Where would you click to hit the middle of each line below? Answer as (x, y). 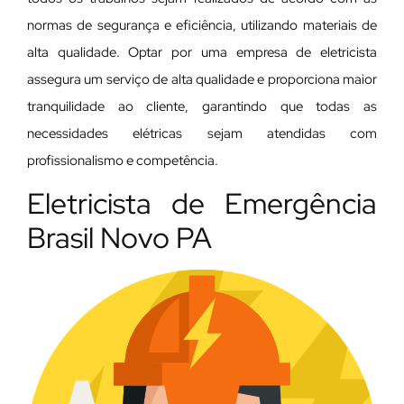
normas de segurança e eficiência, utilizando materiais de (202, 25)
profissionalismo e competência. (123, 160)
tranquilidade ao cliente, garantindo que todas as (202, 106)
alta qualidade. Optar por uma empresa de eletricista (202, 52)
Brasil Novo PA (119, 238)
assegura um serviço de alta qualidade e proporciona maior (202, 79)
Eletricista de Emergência (202, 204)
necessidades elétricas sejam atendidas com (202, 133)
